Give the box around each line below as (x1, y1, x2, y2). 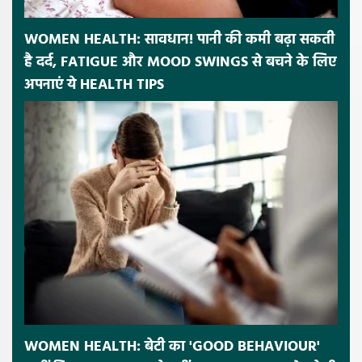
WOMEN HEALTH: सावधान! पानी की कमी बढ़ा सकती (24, 28, 335, 53)
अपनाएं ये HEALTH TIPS (24, 74, 164, 98)
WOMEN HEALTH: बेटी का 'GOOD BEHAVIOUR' (24, 335, 320, 359)
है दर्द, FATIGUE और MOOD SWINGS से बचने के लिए (24, 51, 336, 75)
